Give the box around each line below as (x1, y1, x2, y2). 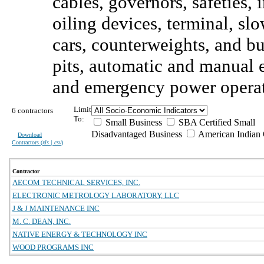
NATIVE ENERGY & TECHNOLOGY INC (12, 230, 147, 239)
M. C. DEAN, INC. (12, 217, 71, 226)
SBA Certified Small (176, 117, 255, 127)
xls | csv (42, 139, 61, 146)
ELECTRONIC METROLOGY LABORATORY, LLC (12, 191, 179, 200)
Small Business (103, 117, 162, 127)
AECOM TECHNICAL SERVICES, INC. (12, 178, 140, 187)
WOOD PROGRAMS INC (12, 243, 94, 252)
